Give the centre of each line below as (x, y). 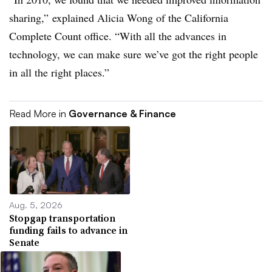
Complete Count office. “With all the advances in (118, 36)
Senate (24, 242)
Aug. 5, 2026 (36, 204)
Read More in (39, 114)
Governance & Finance (122, 114)
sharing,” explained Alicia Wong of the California (119, 18)
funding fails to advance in (68, 230)
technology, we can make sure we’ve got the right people (134, 54)
